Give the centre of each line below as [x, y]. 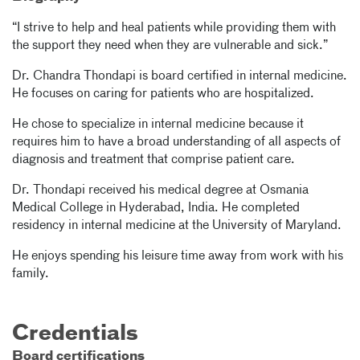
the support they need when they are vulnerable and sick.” [172, 46]
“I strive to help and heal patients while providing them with [174, 28]
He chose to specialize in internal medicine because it [158, 125]
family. [32, 274]
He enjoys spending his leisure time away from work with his [178, 256]
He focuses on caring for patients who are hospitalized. [166, 94]
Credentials [75, 334]
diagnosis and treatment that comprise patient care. [157, 160]
